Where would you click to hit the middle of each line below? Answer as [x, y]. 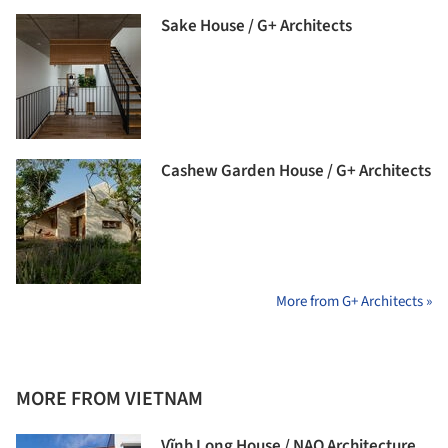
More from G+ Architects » [354, 302]
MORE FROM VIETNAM [109, 399]
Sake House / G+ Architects [256, 26]
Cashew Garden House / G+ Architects [296, 171]
